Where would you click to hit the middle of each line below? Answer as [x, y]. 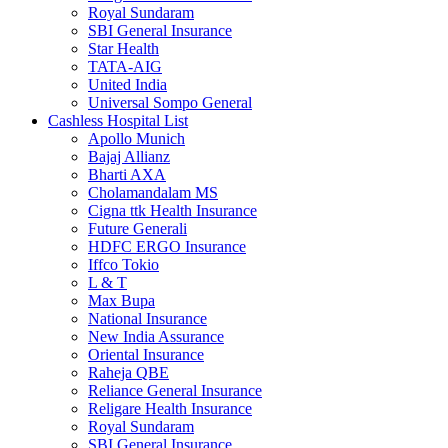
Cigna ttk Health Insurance [172, 210]
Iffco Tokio [123, 264]
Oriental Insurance [146, 354]
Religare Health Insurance [170, 408]
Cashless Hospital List [118, 120]
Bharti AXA [127, 174]
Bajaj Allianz [129, 156]
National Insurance [147, 318]
